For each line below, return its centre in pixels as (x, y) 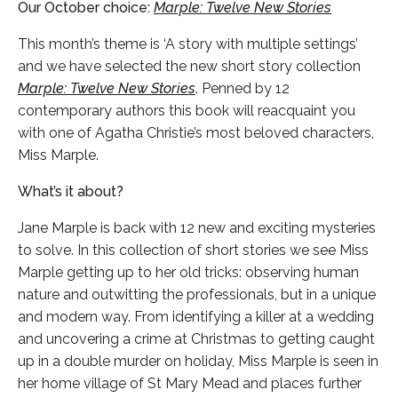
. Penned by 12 (243, 88)
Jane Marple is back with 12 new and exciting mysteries (197, 227)
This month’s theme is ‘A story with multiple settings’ (188, 44)
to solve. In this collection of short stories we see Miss (193, 250)
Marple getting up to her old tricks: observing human (188, 272)
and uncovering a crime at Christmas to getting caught (196, 338)
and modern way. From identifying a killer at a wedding (196, 316)
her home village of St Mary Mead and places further (190, 383)
